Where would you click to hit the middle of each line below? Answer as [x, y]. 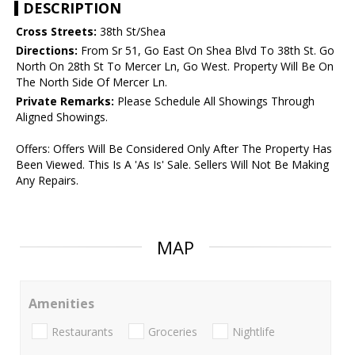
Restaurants [82, 331]
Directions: [47, 51]
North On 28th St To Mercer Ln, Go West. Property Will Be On [175, 67]
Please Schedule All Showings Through [214, 101]
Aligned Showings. [62, 117]
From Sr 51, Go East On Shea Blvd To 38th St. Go [206, 51]
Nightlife [254, 331]
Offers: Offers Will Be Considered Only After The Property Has [174, 149]
